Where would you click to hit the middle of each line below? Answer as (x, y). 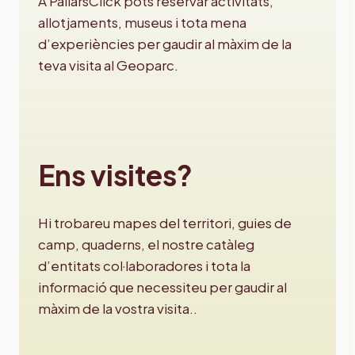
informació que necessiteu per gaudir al (162, 287)
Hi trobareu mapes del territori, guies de (165, 223)
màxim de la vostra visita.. (118, 309)
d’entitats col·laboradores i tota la (144, 266)
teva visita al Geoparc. (108, 65)
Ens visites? (115, 175)
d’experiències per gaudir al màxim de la (165, 44)
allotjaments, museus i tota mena (142, 23)
